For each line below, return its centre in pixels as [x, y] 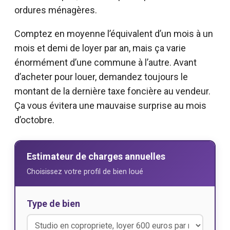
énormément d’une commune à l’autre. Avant [106, 63]
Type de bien [53, 204]
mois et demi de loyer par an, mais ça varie [100, 48]
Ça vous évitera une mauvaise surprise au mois [110, 106]
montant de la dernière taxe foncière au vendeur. [112, 91]
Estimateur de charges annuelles [96, 157]
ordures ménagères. [56, 10]
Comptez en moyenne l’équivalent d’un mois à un [114, 34]
